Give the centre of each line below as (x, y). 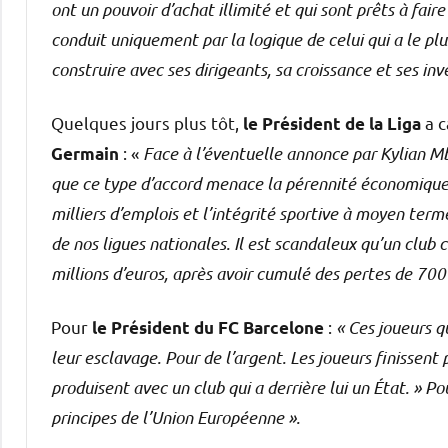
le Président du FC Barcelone (208, 327)
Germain (85, 153)
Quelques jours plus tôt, (147, 122)
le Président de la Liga (332, 123)
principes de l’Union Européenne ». (175, 416)
